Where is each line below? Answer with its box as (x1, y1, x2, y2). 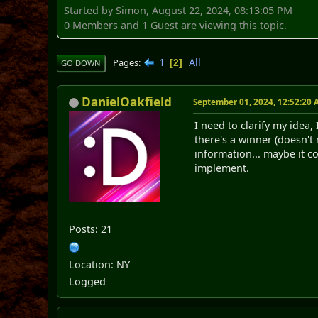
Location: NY (69, 257, 131, 271)
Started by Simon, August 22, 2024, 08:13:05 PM (64, 3, 293, 17)
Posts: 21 (69, 221, 113, 236)
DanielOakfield (82, 93, 172, 110)
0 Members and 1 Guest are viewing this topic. (64, 18, 287, 32)
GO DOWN (61, 57, 102, 68)
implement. (194, 160, 250, 175)
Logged (69, 274, 106, 288)
